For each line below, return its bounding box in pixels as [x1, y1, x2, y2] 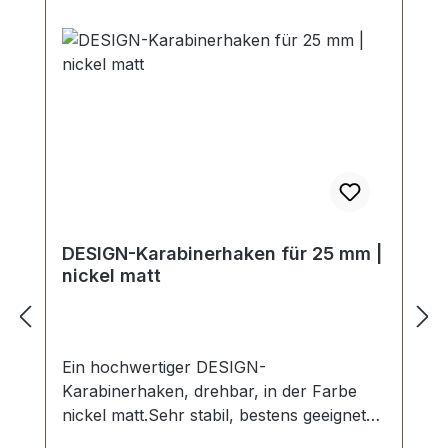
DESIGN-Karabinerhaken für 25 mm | [62, 243, 382, 265]
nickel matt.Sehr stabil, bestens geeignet [62, 405, 366, 426]
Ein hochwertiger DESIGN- [62, 357, 266, 378]
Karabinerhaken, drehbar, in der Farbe [62, 381, 357, 402]
